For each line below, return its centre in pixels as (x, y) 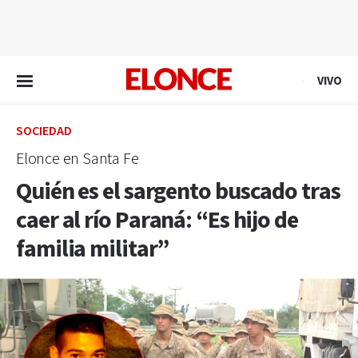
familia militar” (93, 249)
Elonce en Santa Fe (78, 159)
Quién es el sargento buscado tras (178, 192)
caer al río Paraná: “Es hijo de (157, 221)
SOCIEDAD (44, 131)
